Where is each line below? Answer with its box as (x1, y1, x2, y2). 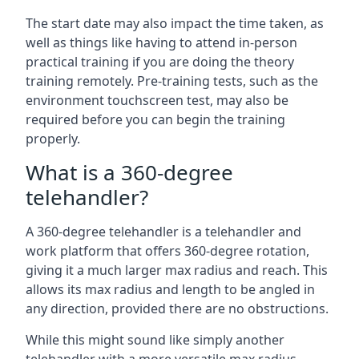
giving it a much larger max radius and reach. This (26, 261, 328, 279)
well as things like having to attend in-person (26, 34, 297, 51)
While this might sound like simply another (26, 331, 284, 349)
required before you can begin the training (26, 111, 285, 128)
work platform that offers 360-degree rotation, (26, 242, 309, 260)
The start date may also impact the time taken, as (26, 14, 324, 32)
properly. (26, 130, 80, 147)
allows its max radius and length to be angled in (26, 280, 315, 298)
